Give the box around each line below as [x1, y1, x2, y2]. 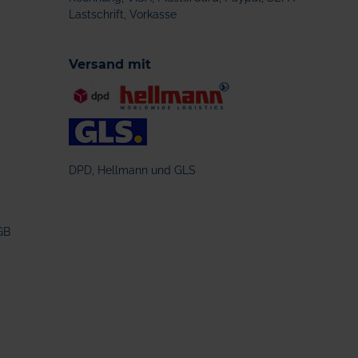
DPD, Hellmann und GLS [69, 164, 196, 177]
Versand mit [69, 57, 151, 72]
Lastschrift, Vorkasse [69, 8, 177, 21]
